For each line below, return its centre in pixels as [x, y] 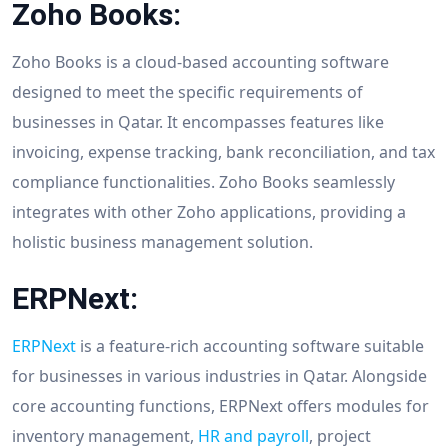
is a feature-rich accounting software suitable [250, 345]
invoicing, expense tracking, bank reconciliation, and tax [223, 151]
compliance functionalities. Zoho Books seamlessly [203, 181]
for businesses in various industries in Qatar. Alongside [219, 375]
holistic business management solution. [162, 241]
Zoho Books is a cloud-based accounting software [200, 61]
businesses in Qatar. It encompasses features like [198, 121]
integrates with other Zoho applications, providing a [209, 211]
